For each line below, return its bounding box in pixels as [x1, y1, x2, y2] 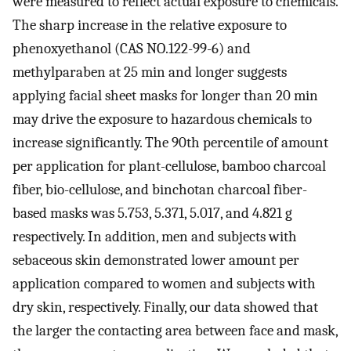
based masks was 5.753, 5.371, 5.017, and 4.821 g [13, 204, 292, 223]
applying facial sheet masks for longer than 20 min [13, 87, 318, 105]
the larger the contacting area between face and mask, [13, 322, 338, 340]
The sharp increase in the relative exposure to [13, 16, 287, 34]
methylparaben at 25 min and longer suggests [13, 63, 287, 81]
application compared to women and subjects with [13, 275, 316, 293]
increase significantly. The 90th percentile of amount [13, 134, 328, 152]
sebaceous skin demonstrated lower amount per [13, 251, 299, 270]
